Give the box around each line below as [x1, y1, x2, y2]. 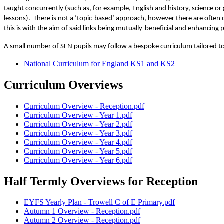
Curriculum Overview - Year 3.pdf [24, 128, 132, 137]
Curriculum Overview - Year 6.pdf [24, 155, 132, 164]
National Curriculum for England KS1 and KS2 [24, 59, 175, 68]
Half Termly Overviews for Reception [4, 174, 198, 188]
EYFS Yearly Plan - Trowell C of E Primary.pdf [24, 198, 175, 207]
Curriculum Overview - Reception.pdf [24, 101, 144, 110]
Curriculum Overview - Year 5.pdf [24, 146, 132, 155]
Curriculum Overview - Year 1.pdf [24, 110, 132, 119]
